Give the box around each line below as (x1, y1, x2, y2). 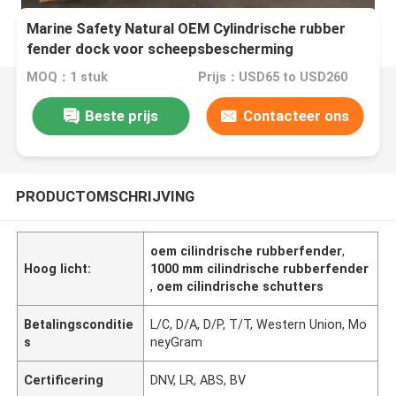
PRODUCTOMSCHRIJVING (15, 187, 194, 205)
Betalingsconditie (24, 316, 134, 331)
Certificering (24, 372, 104, 387)
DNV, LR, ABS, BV (150, 372, 247, 387)
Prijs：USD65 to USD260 (197, 70, 347, 85)
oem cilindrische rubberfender (150, 243, 343, 258)
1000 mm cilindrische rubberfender (150, 261, 369, 276)
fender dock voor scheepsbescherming (27, 40, 294, 58)
